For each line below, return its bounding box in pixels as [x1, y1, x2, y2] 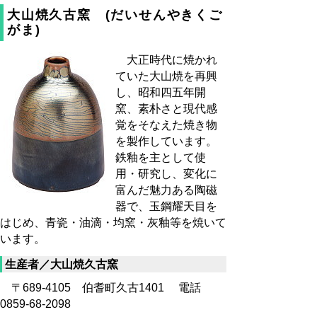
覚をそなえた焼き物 [115, 119, 217, 132]
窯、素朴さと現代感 [115, 103, 217, 115]
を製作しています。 [115, 135, 217, 148]
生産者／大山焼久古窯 [5, 258, 118, 271]
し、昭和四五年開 [115, 86, 206, 99]
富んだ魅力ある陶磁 [115, 184, 217, 197]
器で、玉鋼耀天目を [115, 200, 217, 213]
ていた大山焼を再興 [115, 70, 217, 83]
